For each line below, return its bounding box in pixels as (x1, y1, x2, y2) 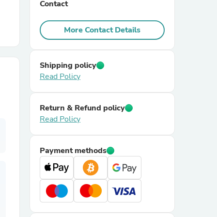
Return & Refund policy (40, 103, 125, 113)
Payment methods (40, 145, 107, 156)
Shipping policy (40, 60, 96, 71)
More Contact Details (64, 25, 140, 35)
